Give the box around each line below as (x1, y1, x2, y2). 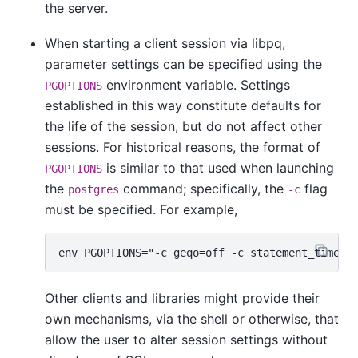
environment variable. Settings (102, 77, 290, 93)
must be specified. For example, (45, 201, 237, 218)
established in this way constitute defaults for (45, 97, 321, 114)
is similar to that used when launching (102, 160, 334, 177)
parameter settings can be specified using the (45, 56, 322, 73)
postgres (68, 183, 119, 197)
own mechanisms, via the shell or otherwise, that (45, 310, 339, 327)
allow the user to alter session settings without (45, 331, 328, 348)
